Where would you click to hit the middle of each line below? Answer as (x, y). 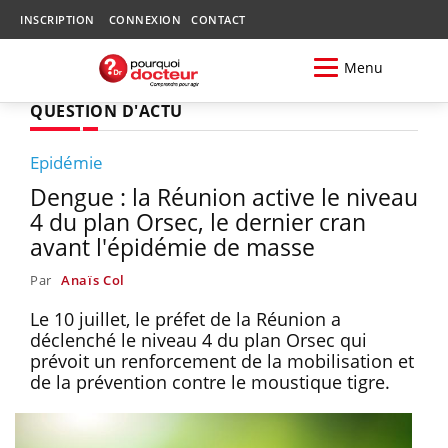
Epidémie (66, 162)
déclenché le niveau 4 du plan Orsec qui (198, 339)
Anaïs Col (93, 279)
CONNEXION (144, 19)
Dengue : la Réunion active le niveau (224, 196)
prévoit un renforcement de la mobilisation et (222, 360)
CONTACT (218, 19)
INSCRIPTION (57, 19)
